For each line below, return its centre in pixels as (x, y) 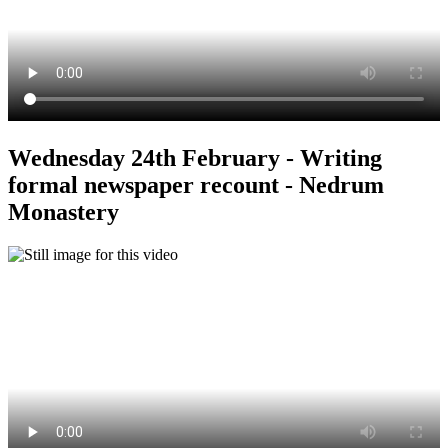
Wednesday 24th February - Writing (195, 157)
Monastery (63, 211)
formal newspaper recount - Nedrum (196, 184)
